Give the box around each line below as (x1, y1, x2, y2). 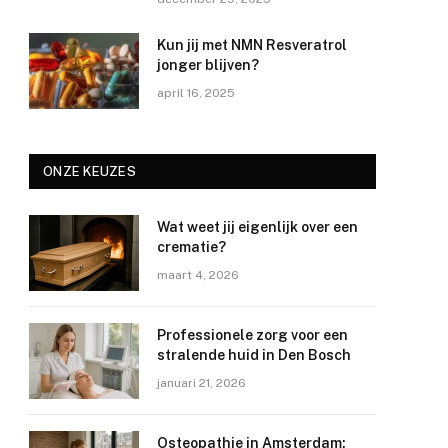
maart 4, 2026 (157, 268, 239, 283)
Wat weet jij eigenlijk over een (157, 219, 358, 236)
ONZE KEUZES (43, 164, 136, 180)
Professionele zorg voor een (157, 327, 348, 344)
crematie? (157, 239, 226, 256)
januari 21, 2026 (157, 376, 246, 391)
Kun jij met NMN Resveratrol (157, 37, 347, 54)
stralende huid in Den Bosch (157, 347, 351, 364)
